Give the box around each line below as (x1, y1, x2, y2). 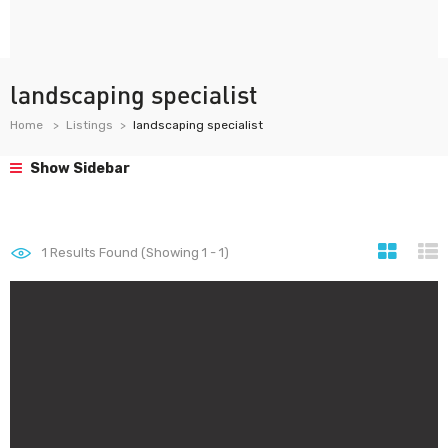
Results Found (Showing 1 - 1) (47, 245, 229, 260)
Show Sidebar (27, 160, 130, 177)
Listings (66, 118, 113, 132)
